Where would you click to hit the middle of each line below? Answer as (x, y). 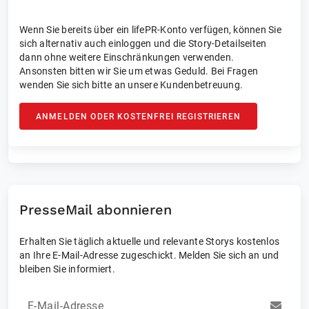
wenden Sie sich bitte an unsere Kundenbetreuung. (131, 85)
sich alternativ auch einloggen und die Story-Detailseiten (143, 43)
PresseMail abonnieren (96, 210)
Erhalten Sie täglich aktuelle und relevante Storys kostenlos (149, 241)
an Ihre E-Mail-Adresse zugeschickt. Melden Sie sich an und (149, 255)
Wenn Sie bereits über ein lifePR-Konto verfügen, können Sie (150, 30)
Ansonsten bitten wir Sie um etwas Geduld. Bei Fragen (139, 71)
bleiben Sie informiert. (67, 269)
